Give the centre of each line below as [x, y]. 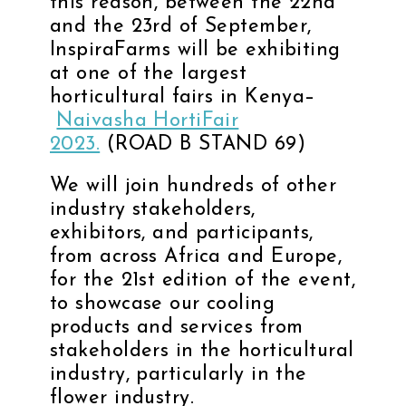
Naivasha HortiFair [148, 121]
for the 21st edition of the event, [203, 280]
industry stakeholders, [153, 209]
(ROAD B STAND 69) [206, 144]
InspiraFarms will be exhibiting [195, 50]
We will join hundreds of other [193, 186]
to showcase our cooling [163, 304]
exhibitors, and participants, [182, 233]
